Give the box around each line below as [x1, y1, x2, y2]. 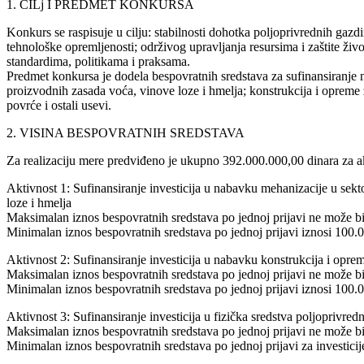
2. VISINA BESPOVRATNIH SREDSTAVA [6, 125, 245, 140]
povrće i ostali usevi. [6, 97, 111, 112]
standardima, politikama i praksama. [6, 54, 190, 68]
